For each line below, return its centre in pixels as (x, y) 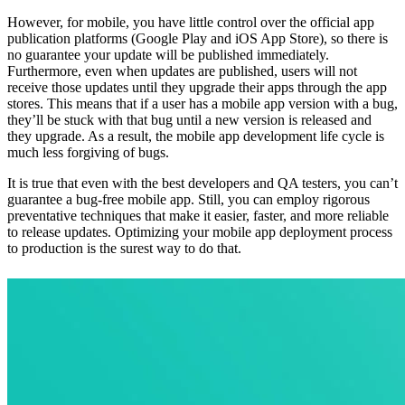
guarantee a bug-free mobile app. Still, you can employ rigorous (188, 199)
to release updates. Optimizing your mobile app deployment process (200, 231)
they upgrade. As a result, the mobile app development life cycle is (196, 136)
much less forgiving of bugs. (88, 152)
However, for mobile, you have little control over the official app (191, 22)
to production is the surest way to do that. (124, 248)
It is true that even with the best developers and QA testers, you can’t (202, 183)
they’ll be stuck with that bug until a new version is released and (189, 119)
